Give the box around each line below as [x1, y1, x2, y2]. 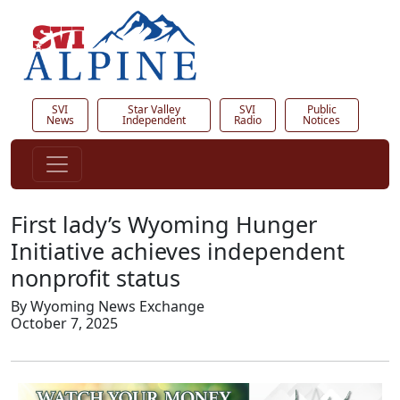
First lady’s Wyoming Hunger [11, 209, 317, 240]
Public [306, 102, 337, 118]
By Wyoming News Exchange [11, 296, 204, 317]
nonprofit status [11, 262, 180, 294]
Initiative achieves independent [11, 236, 345, 267]
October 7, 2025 [11, 313, 118, 334]
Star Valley [127, 102, 180, 118]
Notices [303, 112, 341, 129]
